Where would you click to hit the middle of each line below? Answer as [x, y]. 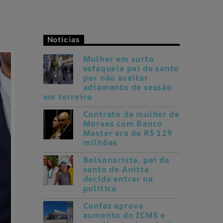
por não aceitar [115, 114]
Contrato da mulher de [131, 150]
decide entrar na [118, 215]
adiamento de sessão [127, 123]
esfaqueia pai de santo [131, 104]
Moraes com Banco [123, 160]
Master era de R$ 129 [128, 169]
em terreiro [68, 133]
